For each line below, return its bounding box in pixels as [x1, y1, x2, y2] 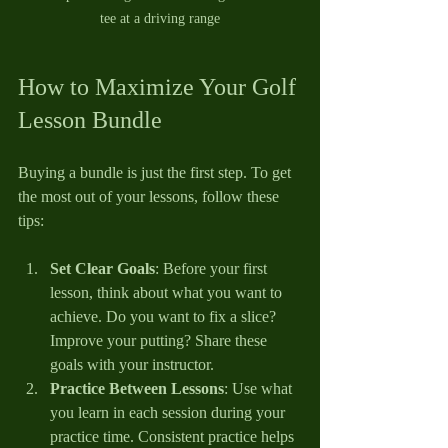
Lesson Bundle [18, 106, 162, 133]
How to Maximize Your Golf [18, 73, 302, 100]
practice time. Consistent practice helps [50, 427, 298, 445]
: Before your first [155, 259, 271, 277]
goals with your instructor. [50, 355, 214, 373]
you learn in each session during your [50, 403, 289, 421]
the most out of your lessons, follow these [18, 187, 283, 205]
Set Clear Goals [50, 259, 155, 277]
